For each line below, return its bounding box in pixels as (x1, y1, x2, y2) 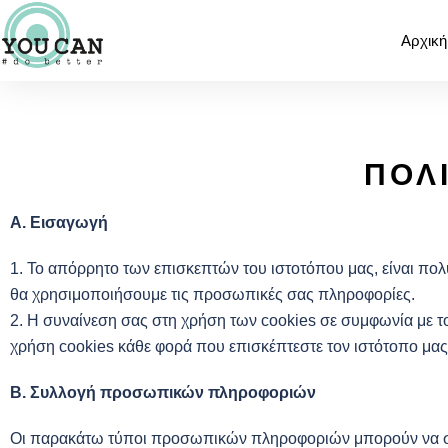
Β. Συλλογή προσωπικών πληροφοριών (10, 384, 316, 401)
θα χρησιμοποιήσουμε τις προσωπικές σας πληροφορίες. (10, 286, 415, 303)
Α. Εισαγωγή (10, 214, 108, 231)
